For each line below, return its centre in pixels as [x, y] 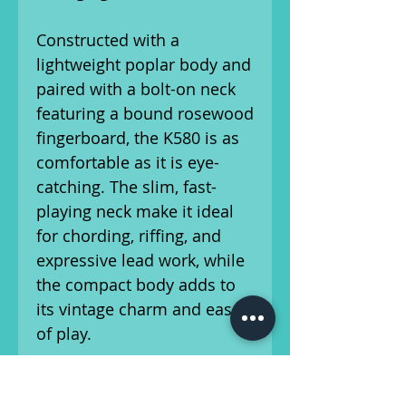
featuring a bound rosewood [145, 113]
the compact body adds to [136, 285]
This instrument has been [134, 382]
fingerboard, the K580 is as [138, 138]
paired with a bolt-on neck [136, 89]
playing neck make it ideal [135, 211]
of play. [64, 333]
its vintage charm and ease [139, 309]
